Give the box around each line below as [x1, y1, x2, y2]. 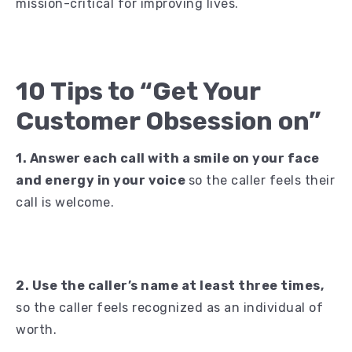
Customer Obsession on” [16, 105, 321, 136]
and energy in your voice [16, 172, 189, 188]
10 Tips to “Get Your [16, 75, 260, 106]
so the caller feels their [188, 172, 335, 188]
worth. [16, 321, 57, 337]
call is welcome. [16, 194, 114, 210]
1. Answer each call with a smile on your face [16, 150, 320, 166]
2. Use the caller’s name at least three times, [16, 277, 324, 293]
